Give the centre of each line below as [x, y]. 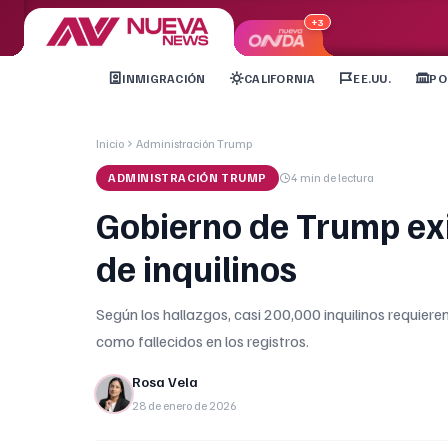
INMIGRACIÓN [164, 78]
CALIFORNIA [279, 78]
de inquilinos [196, 267]
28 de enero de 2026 [184, 405]
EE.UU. [372, 78]
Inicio [110, 143]
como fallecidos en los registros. [202, 341]
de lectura [347, 177]
